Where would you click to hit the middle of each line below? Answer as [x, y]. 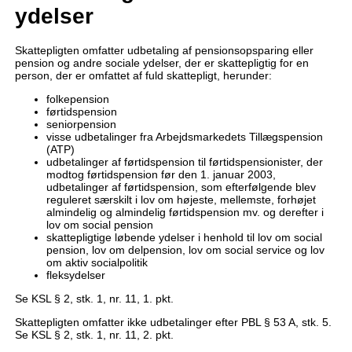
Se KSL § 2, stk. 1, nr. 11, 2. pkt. [94, 334]
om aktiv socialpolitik [97, 262]
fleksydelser [75, 275]
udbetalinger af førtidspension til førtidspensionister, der [184, 161]
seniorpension [81, 124]
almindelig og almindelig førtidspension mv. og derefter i [185, 212]
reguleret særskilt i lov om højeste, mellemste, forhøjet [181, 199]
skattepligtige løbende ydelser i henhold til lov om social [184, 237]
